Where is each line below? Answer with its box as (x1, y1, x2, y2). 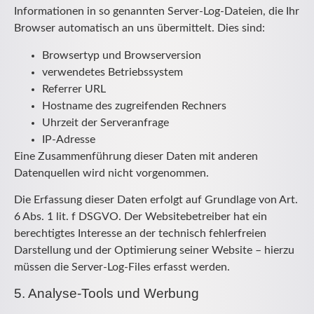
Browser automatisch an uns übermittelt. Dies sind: (14, 22, 265, 34)
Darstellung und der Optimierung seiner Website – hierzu (14, 244, 294, 256)
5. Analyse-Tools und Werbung (14, 286, 199, 301)
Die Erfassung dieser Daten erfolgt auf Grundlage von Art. (14, 193, 298, 205)
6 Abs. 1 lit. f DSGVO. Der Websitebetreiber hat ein (14, 210, 267, 222)
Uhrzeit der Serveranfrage (42, 116, 169, 128)
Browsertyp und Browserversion (42, 49, 201, 61)
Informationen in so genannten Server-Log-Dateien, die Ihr (14, 6, 299, 18)
